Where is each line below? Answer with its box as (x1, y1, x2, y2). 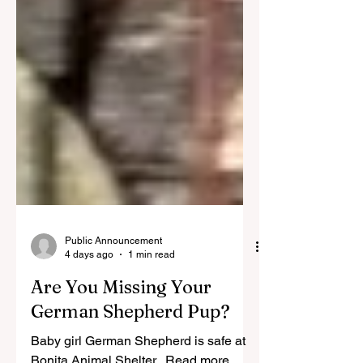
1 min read (128, 332, 175, 344)
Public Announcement (65, 319, 162, 331)
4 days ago (65, 332, 113, 344)
